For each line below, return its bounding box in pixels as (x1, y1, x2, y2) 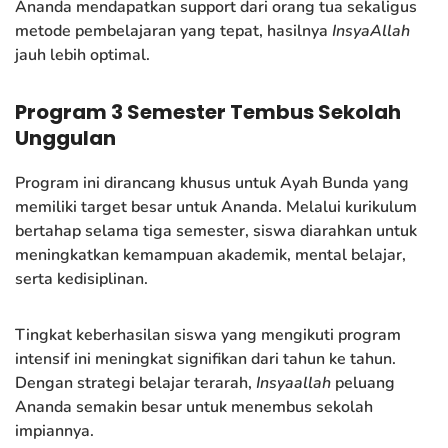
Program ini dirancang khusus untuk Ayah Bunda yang (15, 171, 409, 194)
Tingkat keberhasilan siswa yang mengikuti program (15, 323, 401, 346)
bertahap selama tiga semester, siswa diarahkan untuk (15, 219, 417, 242)
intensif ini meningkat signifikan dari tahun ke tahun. (15, 347, 396, 370)
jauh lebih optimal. (15, 43, 150, 66)
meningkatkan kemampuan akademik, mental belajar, (15, 243, 406, 266)
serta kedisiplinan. (15, 267, 148, 290)
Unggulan (15, 123, 116, 152)
